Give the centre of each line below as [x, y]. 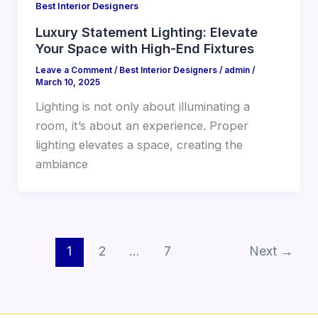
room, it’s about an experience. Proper [142, 126]
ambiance [61, 164]
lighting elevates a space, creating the [139, 145]
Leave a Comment [73, 71]
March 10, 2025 [67, 83]
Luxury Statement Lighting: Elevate [146, 32]
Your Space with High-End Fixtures [144, 49]
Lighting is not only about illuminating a [142, 107]
